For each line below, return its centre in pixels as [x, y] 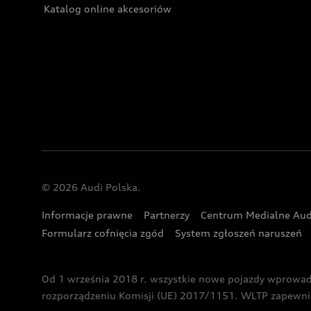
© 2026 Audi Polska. [91, 187]
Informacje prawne [87, 215]
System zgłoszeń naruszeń [238, 233]
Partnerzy [167, 215]
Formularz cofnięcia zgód [103, 233]
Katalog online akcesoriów [108, 9]
